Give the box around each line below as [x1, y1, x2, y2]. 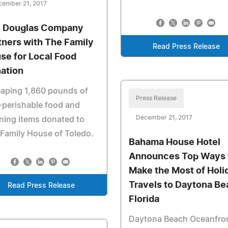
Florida [128, 195, 159, 204]
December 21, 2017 [135, 115, 192, 121]
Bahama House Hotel [128, 138, 220, 147]
